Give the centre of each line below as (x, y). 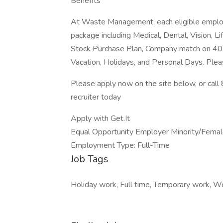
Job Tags (90, 159)
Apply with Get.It (100, 118)
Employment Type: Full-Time (120, 145)
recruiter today (96, 97)
